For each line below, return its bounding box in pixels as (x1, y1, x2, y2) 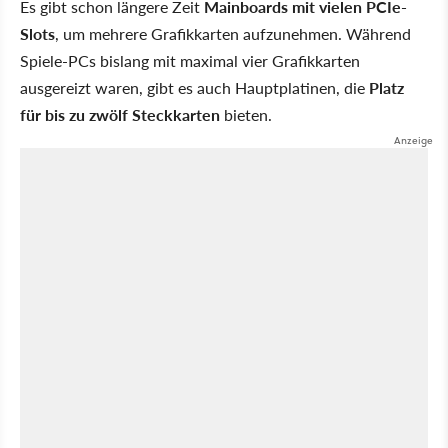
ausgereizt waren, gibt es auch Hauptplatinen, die (20, 75, 369, 99)
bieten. (220, 102, 272, 126)
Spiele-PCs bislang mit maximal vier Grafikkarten (20, 48, 360, 72)
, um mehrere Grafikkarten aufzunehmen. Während (55, 21, 411, 45)
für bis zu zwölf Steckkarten (20, 102, 220, 126)
